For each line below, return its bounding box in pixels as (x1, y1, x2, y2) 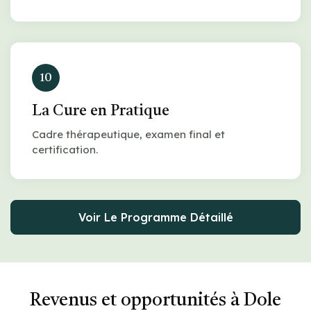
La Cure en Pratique (32, 103, 169, 119)
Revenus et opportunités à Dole (30, 291, 281, 310)
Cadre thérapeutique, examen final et (32, 127, 225, 141)
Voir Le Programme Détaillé (78, 210, 233, 224)
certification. (32, 142, 98, 156)
